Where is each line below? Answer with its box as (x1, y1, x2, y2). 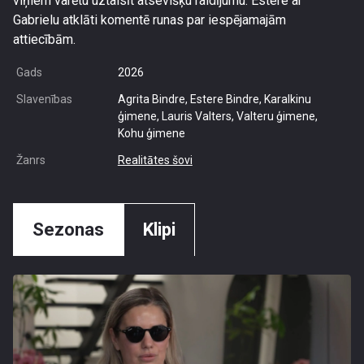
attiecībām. (13, 32, 76, 47)
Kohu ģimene (117, 127, 185, 140)
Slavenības (16, 93, 72, 106)
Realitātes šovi (117, 154, 193, 167)
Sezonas (32, 219, 104, 240)
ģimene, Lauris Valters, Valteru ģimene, (117, 110, 318, 123)
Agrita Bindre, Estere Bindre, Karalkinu (117, 93, 311, 106)
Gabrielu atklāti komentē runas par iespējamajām (13, 12, 286, 28)
